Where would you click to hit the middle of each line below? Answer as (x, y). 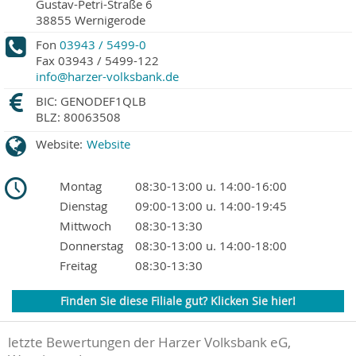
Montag (81, 186)
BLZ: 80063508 (78, 117)
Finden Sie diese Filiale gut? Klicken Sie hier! (178, 302)
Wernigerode (110, 20)
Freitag (78, 266)
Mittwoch (85, 226)
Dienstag (83, 206)
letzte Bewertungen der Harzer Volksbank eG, (149, 343)
